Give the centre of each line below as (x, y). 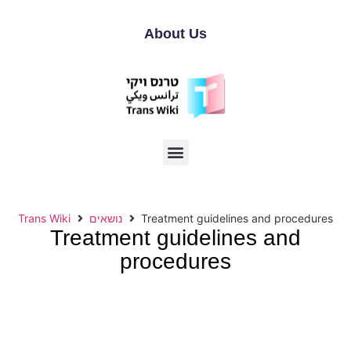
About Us (175, 34)
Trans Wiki (44, 218)
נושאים (106, 218)
